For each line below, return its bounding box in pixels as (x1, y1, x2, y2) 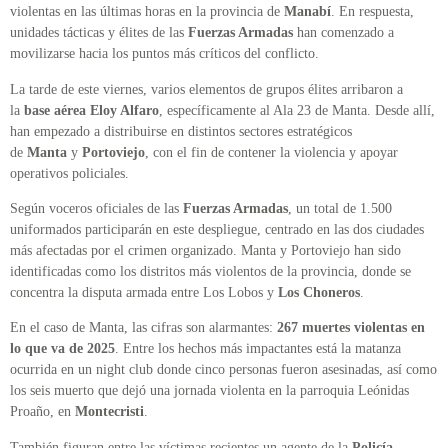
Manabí (284, 4, 331, 20)
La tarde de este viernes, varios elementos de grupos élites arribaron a (10, 81, 403, 97)
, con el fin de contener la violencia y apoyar (145, 144, 398, 160)
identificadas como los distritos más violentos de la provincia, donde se (10, 263, 411, 279)
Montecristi (75, 404, 144, 420)
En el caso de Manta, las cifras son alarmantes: (10, 320, 277, 336)
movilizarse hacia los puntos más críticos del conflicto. (10, 46, 319, 62)
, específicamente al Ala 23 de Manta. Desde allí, (159, 102, 435, 118)
